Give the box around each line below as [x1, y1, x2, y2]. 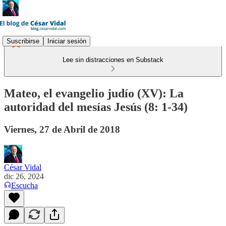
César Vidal [4, 162, 41, 172]
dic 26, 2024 [4, 172, 44, 181]
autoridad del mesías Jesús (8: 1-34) [4, 100, 188, 114]
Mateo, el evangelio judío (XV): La [4, 86, 184, 100]
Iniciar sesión [47, 37, 86, 45]
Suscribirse [7, 37, 39, 45]
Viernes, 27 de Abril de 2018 [4, 124, 120, 135]
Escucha [11, 181, 38, 190]
